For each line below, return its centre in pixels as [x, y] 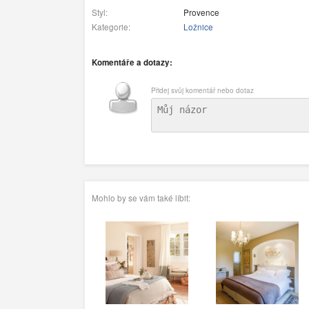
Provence [200, 13]
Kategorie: [111, 27]
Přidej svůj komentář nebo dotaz [202, 90]
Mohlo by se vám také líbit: [141, 198]
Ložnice [198, 27]
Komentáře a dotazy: [132, 62]
